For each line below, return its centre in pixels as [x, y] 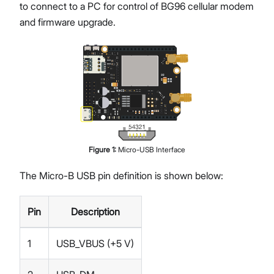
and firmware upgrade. [68, 22]
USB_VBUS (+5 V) [95, 244]
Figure [100, 150]
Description [95, 212]
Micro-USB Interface [152, 150]
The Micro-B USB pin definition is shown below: [121, 176]
